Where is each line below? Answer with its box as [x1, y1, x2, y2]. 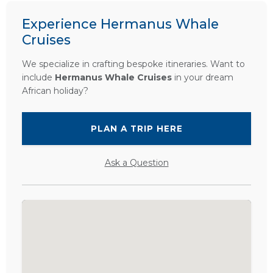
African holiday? [22, 85, 88, 97]
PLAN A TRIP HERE [90, 124, 183, 134]
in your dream [172, 72, 233, 83]
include [22, 72, 55, 83]
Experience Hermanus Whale [22, 16, 219, 32]
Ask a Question [104, 157, 169, 169]
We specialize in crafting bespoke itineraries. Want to [22, 58, 245, 70]
